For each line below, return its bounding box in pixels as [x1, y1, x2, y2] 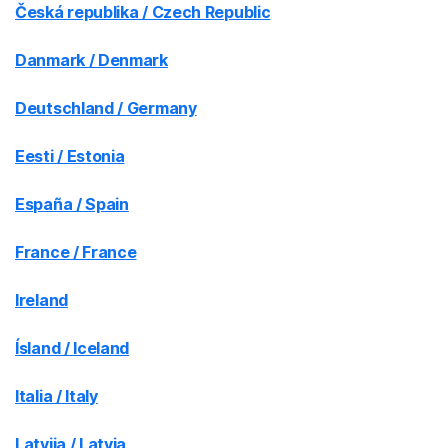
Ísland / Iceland [15, 338, 130, 358]
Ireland [15, 290, 68, 310]
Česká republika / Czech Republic [15, 2, 271, 22]
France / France [15, 242, 137, 262]
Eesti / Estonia [15, 146, 125, 166]
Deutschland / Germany [15, 98, 197, 118]
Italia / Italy [15, 386, 98, 406]
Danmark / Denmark [15, 50, 168, 70]
